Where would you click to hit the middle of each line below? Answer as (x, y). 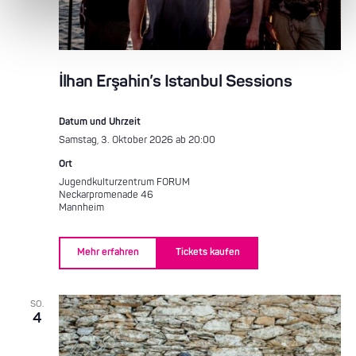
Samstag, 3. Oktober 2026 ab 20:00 (137, 140)
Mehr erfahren (108, 253)
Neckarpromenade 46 (106, 195)
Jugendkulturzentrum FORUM (124, 182)
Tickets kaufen (207, 253)
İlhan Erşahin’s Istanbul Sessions (175, 81)
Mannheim (81, 207)
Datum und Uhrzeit (99, 122)
